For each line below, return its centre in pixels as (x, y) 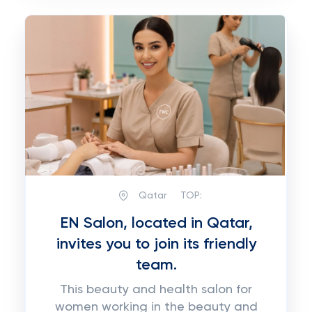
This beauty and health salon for (156, 290)
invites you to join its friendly (156, 244)
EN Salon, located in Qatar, (156, 224)
